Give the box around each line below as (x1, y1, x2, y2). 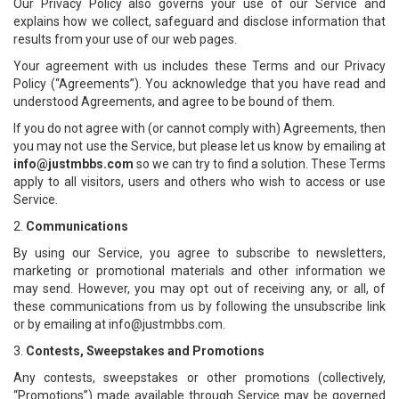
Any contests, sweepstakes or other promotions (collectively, (13, 370, 386, 385)
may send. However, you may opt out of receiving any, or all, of (13, 281, 386, 296)
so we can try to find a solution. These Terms (134, 157, 386, 171)
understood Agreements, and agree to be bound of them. (13, 94, 335, 109)
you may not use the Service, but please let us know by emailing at (13, 139, 386, 153)
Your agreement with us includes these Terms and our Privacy (13, 59, 386, 73)
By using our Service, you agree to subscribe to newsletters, (13, 246, 386, 260)
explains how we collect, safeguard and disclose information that (13, 14, 386, 28)
